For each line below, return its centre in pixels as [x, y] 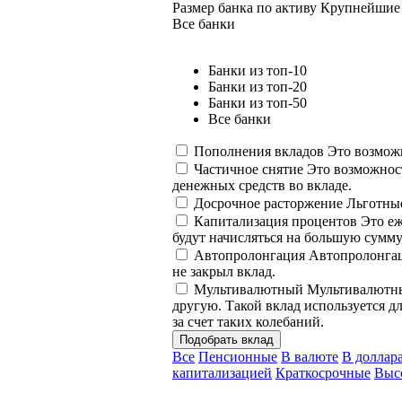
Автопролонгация [251, 255]
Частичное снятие [250, 169]
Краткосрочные [323, 372]
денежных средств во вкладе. [262, 185]
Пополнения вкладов [261, 151]
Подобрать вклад [227, 339]
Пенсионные [238, 356]
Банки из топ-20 [258, 86]
